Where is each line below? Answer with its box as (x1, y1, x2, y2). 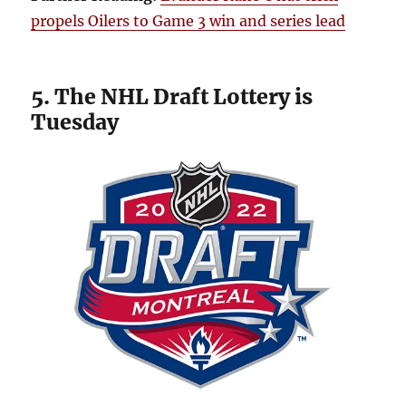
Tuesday (31, 108, 120, 135)
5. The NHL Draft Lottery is (31, 82, 314, 110)
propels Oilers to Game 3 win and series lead (31, 11, 346, 30)
